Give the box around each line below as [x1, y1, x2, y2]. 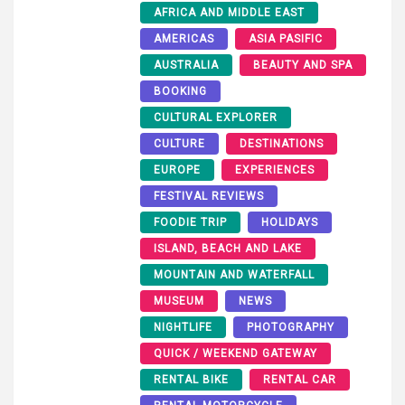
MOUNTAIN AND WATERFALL [154, 268, 315, 281]
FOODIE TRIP [154, 215, 227, 229]
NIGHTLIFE [154, 320, 212, 334]
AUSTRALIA [154, 58, 219, 71]
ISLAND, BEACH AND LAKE [154, 241, 302, 255]
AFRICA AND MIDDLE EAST [154, 5, 305, 19]
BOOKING [154, 84, 207, 98]
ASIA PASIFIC [249, 32, 323, 45]
